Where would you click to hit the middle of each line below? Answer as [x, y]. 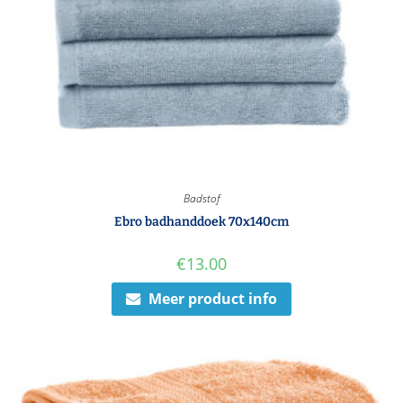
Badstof [201, 199]
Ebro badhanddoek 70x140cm [201, 222]
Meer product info [213, 299]
